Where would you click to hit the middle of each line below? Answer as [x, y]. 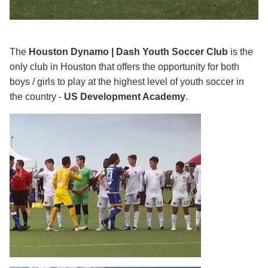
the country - [37, 97]
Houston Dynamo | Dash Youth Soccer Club [128, 52]
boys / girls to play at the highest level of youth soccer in [127, 82]
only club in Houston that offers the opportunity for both [124, 67]
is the [240, 52]
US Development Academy [125, 97]
